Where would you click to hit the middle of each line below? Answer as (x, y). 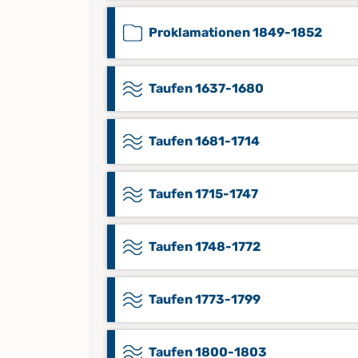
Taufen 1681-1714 (204, 141)
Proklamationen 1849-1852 (235, 32)
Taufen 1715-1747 (203, 194)
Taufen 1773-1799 (205, 299)
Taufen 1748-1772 (205, 247)
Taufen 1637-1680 (206, 88)
